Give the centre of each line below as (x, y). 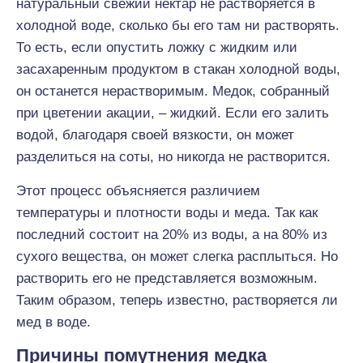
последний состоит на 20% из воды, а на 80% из (172, 235)
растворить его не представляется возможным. (167, 278)
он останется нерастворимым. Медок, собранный (173, 91)
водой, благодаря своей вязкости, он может (155, 135)
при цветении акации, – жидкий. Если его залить (173, 113)
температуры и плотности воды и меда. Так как (167, 213)
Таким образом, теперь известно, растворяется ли (177, 300)
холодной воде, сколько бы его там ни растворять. (178, 26)
